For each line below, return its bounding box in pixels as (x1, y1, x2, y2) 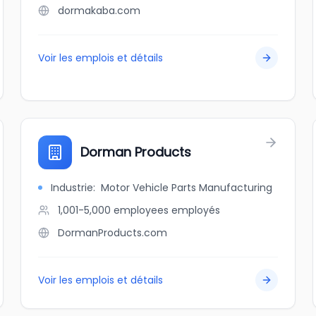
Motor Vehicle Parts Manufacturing (101, 181, 273, 195)
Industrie (51, 181, 94, 195)
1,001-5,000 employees (58, 203, 169, 217)
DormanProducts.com (58, 226, 168, 240)
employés (171, 203, 221, 217)
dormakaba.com (58, 4, 141, 18)
